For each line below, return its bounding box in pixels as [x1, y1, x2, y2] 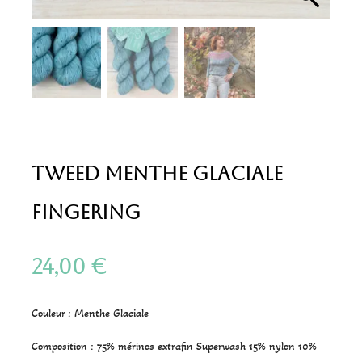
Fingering [31, 200, 141, 224]
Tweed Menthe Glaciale [31, 162, 283, 185]
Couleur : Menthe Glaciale [31, 305, 149, 320]
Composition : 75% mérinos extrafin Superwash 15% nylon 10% [31, 339, 317, 353]
